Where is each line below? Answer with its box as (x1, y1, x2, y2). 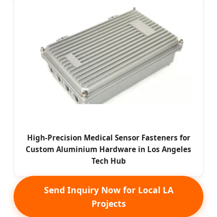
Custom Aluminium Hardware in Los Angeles (26, 144, 191, 154)
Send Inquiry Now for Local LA (44, 184, 173, 196)
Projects (91, 197, 126, 209)
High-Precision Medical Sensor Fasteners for (27, 132, 190, 142)
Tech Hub (91, 155, 126, 166)
